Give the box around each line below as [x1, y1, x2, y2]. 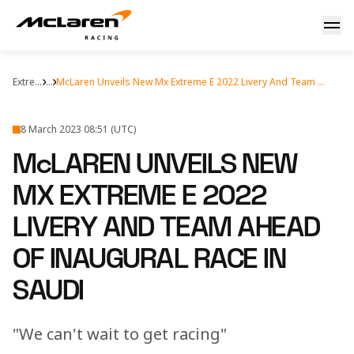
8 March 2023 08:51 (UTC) [21, 122, 136, 136]
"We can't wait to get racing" [13, 323, 227, 345]
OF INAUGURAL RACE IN [13, 241, 285, 277]
